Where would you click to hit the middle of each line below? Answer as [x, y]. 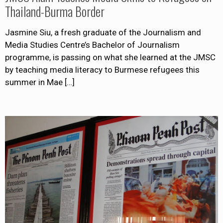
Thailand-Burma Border [55, 11]
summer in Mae [34, 82]
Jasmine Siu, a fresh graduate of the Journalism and [103, 33]
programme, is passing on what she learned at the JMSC [110, 57]
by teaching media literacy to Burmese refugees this [102, 70]
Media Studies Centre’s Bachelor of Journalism [92, 45]
